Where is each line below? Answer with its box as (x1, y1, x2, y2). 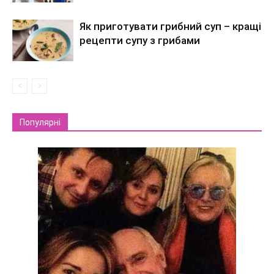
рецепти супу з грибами (80, 34, 200, 46)
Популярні (20, 117, 61, 127)
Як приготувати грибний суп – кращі (80, 20, 261, 32)
